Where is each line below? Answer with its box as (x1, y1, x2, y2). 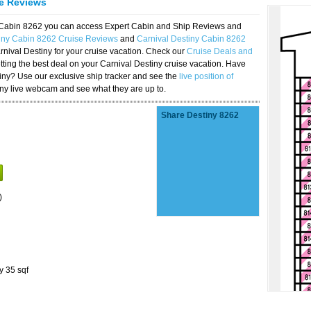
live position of (179, 72, 233, 81)
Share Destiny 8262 (161, 110, 239, 120)
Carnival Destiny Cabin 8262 (137, 34, 246, 44)
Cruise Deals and (187, 47, 253, 56)
